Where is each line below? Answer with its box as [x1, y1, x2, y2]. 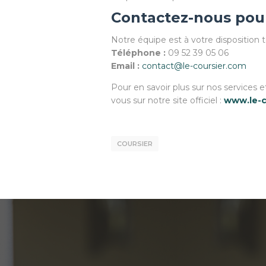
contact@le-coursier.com [142, 61, 246, 71]
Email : [111, 61, 140, 71]
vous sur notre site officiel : [111, 95, 224, 106]
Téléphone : [111, 47, 166, 58]
